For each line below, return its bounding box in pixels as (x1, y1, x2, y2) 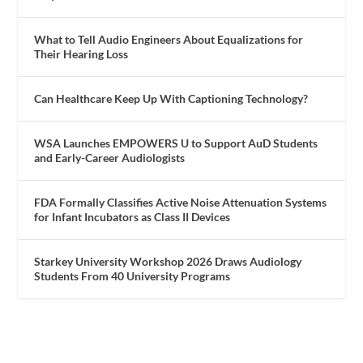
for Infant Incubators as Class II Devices (34, 209, 231, 224)
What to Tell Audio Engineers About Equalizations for (34, 32, 304, 46)
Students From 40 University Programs (34, 268, 231, 283)
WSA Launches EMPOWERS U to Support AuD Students (34, 135, 318, 150)
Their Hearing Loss (34, 46, 129, 61)
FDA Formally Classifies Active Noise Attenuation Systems (34, 194, 327, 209)
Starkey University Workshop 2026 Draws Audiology (34, 254, 302, 268)
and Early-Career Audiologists (34, 150, 186, 164)
